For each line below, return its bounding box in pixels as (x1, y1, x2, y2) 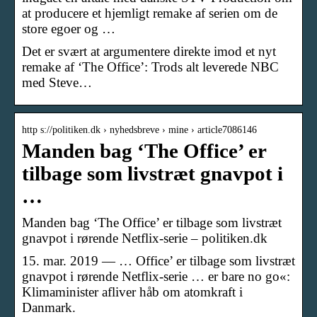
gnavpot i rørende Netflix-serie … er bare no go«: (22, 268, 290, 284)
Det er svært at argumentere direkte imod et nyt (22, 43, 276, 59)
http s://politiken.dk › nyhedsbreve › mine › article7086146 (22, 124, 257, 135)
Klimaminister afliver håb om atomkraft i (22, 284, 243, 299)
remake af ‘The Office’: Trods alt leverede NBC (22, 59, 279, 74)
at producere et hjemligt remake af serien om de (22, 5, 277, 21)
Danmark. (22, 299, 76, 315)
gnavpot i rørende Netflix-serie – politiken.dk (22, 230, 267, 246)
